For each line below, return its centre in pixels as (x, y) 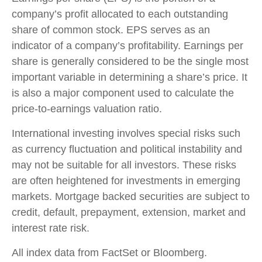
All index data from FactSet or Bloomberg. (109, 253)
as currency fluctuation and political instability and (127, 149)
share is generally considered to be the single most (130, 62)
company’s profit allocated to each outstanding (120, 14)
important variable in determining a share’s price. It (130, 77)
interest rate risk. (51, 228)
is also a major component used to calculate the (123, 93)
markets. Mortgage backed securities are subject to (131, 197)
